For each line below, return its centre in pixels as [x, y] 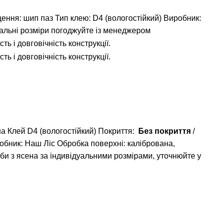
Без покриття [164, 131]
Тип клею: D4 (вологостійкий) [108, 18]
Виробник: [182, 18]
